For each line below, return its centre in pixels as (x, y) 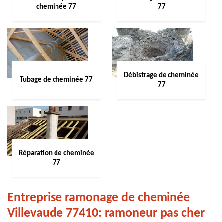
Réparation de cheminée (56, 153)
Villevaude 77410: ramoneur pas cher (106, 213)
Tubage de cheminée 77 (56, 80)
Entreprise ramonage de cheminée (99, 198)
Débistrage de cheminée (161, 75)
